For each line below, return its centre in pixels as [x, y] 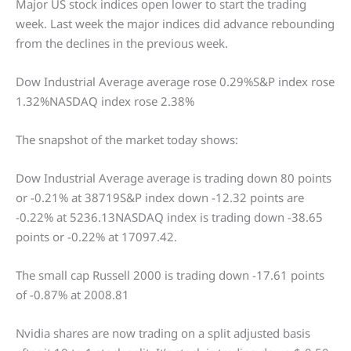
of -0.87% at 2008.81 [72, 295]
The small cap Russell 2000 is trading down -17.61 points [170, 275]
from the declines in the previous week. [122, 43]
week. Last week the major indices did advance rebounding [175, 24]
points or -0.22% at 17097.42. [96, 237]
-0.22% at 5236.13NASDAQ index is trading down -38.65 [169, 217]
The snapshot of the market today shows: [127, 139]
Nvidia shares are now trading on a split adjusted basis [163, 333]
